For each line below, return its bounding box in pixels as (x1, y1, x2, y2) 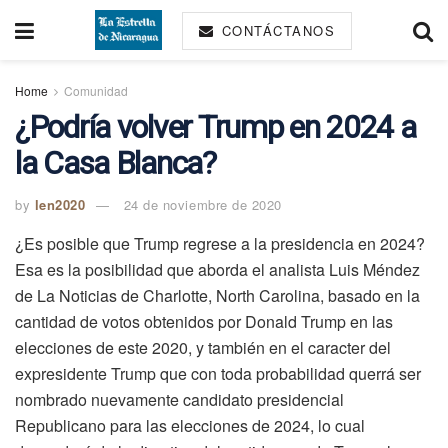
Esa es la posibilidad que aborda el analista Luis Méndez (15, 257, 420, 281)
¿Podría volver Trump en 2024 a (15, 108, 416, 146)
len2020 (34, 194, 86, 214)
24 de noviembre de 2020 (123, 194, 282, 214)
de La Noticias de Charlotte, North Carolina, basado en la (15, 283, 420, 307)
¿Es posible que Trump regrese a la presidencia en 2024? (15, 231, 425, 255)
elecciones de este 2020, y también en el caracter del (15, 335, 391, 359)
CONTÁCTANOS (216, 21, 336, 40)
